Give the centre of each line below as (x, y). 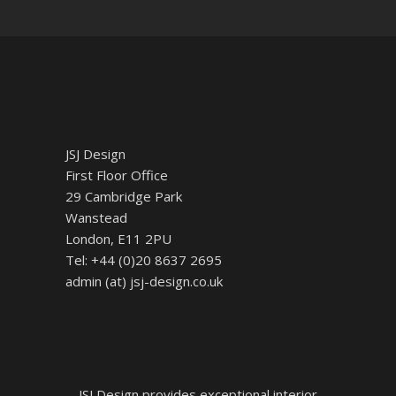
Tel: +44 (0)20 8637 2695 (144, 260)
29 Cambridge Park (124, 196)
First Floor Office (117, 175)
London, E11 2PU (118, 239)
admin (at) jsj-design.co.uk (144, 281)
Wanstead (96, 217)
